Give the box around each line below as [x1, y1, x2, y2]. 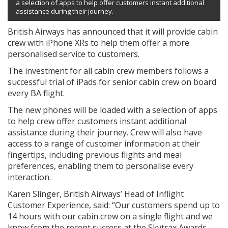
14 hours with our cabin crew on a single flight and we [8, 210, 213, 222]
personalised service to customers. [8, 48, 139, 60]
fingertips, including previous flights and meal [8, 149, 182, 160]
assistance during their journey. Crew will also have [8, 126, 202, 138]
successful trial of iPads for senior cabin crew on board [8, 76, 216, 88]
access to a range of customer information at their [8, 137, 200, 149]
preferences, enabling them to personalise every [8, 160, 193, 172]
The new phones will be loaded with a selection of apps [8, 104, 217, 116]
